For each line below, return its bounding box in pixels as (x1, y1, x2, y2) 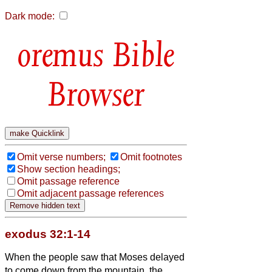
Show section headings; (17, 163, 120, 174)
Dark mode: (5, 11, 55, 21)
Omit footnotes (120, 151, 182, 162)
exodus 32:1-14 (5, 227, 90, 240)
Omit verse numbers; (17, 151, 106, 162)
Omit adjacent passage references (17, 188, 164, 199)
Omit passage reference (17, 175, 120, 186)
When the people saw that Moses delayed (5, 251, 185, 262)
